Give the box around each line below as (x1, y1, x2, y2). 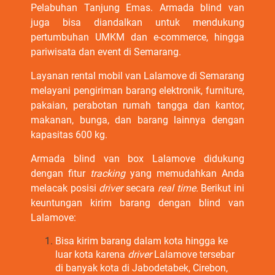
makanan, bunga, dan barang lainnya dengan (31, 114, 244, 126)
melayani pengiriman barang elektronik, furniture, (31, 85, 244, 96)
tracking (90, 168, 130, 179)
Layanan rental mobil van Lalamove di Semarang (31, 70, 244, 82)
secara (126, 182, 158, 194)
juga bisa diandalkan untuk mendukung (31, 17, 244, 28)
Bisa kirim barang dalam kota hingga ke (55, 235, 228, 247)
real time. (157, 182, 201, 194)
